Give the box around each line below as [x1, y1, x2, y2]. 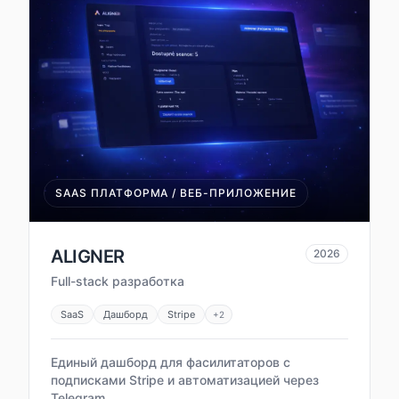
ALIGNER [51, 246, 125, 268]
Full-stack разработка [51, 273, 184, 289]
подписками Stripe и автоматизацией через [51, 372, 319, 388]
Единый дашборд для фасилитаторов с [51, 354, 290, 370]
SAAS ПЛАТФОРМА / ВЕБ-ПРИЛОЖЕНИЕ [55, 186, 297, 200]
